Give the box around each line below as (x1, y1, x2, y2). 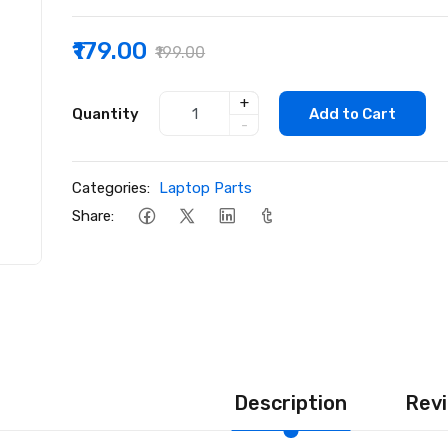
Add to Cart (309, 104, 397, 123)
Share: (72, 206, 115, 225)
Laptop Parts (159, 179, 253, 197)
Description (234, 390, 347, 415)
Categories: (72, 179, 151, 197)
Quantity (72, 104, 140, 123)
